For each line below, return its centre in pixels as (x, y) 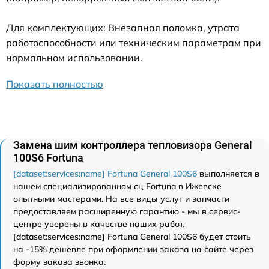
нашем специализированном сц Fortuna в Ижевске (117, 186)
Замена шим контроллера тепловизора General (133, 145)
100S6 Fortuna (48, 158)
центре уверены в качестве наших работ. (99, 224)
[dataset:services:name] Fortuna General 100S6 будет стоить (132, 237)
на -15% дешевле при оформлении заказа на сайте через (133, 249)
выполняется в (228, 174)
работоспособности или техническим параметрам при (134, 43)
